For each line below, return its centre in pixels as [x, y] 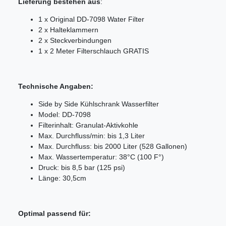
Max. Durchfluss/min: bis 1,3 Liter [92, 136]
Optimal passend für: [54, 214]
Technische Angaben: [56, 87]
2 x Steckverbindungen [75, 41]
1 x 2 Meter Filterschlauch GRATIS [94, 51]
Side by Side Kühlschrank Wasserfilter [99, 104]
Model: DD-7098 [65, 115]
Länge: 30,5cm [62, 178]
